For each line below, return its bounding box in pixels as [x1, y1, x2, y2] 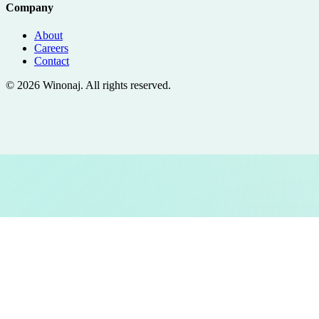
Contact [34, 55, 69, 68]
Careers [34, 42, 68, 55]
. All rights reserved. [80, 79, 171, 92]
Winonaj [43, 79, 80, 92]
